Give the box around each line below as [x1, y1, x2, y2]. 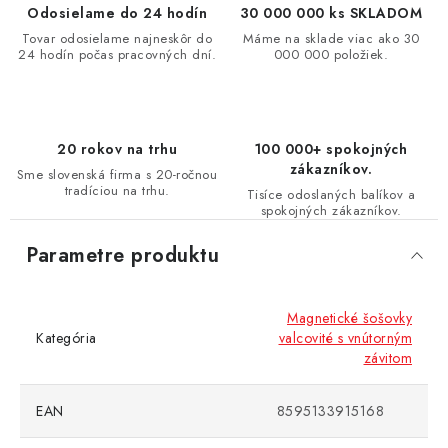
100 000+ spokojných [254, 139, 408, 160]
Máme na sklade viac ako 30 [242, 29, 420, 49]
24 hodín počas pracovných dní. [18, 45, 216, 65]
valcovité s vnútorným [278, 328, 412, 349]
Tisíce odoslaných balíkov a [246, 185, 416, 205]
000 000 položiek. [273, 45, 389, 65]
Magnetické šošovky [287, 308, 412, 329]
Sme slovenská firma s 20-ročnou [16, 165, 218, 185]
